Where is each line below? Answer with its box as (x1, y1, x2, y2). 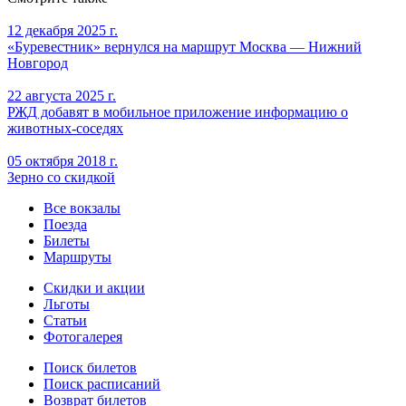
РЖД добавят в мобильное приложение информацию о (7, 103, 348, 120)
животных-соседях (7, 120, 123, 136)
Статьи (43, 312, 87, 328)
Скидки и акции (43, 279, 145, 295)
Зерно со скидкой (7, 169, 115, 185)
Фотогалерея (43, 328, 122, 344)
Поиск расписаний (43, 375, 160, 391)
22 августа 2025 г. (7, 87, 116, 103)
